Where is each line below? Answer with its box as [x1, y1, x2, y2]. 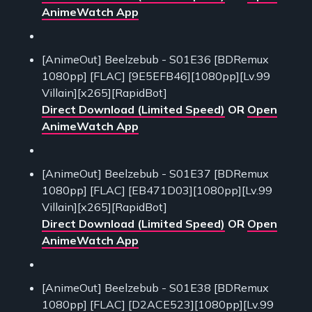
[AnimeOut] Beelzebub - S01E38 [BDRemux [42, 281, 269, 295]
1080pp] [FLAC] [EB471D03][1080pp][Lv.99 [42, 183, 272, 198]
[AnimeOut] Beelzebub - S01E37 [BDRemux [42, 166, 269, 181]
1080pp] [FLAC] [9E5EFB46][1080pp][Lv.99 [42, 69, 270, 84]
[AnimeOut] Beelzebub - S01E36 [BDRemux [42, 52, 269, 67]
